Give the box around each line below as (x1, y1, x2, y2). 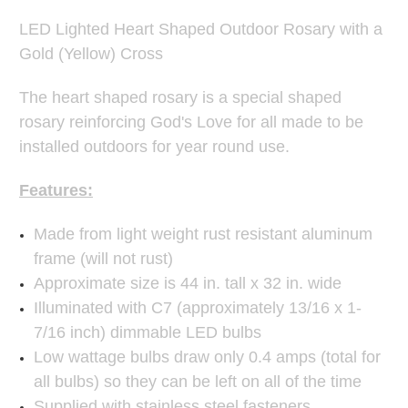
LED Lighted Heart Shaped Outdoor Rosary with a (19, 20, 382, 39)
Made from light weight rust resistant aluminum (34, 225, 373, 244)
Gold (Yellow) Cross (19, 45, 163, 64)
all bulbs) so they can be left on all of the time (34, 372, 362, 392)
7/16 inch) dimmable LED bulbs (34, 323, 262, 342)
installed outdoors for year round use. (19, 138, 294, 157)
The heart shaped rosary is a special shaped (19, 88, 342, 107)
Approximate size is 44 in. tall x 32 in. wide (34, 274, 342, 293)
